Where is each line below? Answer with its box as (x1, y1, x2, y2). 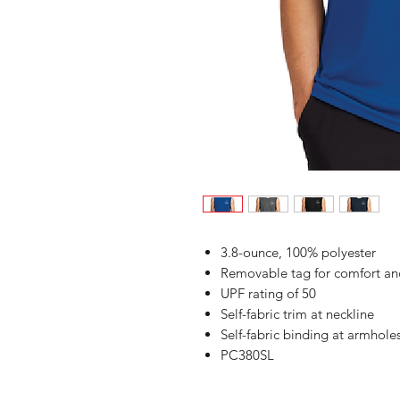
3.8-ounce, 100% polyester (221, 243, 376, 261)
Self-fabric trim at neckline (221, 304, 374, 322)
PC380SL (221, 346, 274, 363)
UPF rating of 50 (221, 284, 316, 302)
